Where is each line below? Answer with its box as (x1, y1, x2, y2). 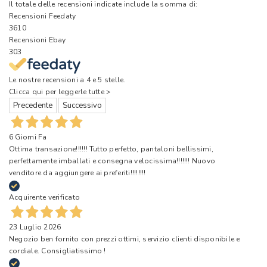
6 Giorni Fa (9, 132, 47, 142)
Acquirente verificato (9, 192, 80, 202)
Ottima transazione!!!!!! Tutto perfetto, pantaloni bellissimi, (9, 144, 213, 154)
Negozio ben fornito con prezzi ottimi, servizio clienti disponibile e (9, 234, 240, 244)
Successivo (63, 100, 103, 111)
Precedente (13, 100, 52, 111)
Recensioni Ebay (9, 35, 66, 45)
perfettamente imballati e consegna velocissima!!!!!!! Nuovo (9, 156, 216, 166)
